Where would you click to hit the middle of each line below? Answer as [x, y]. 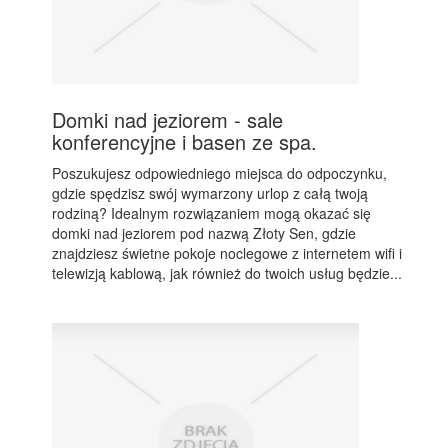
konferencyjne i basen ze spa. [185, 141]
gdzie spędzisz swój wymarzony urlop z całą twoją [210, 193]
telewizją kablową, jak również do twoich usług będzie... [227, 273]
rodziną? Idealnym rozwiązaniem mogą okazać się [212, 213]
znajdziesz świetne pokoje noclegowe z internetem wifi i [227, 253]
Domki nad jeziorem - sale [168, 119]
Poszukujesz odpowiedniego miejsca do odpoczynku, [220, 173]
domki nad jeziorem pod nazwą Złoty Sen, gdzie [204, 233]
